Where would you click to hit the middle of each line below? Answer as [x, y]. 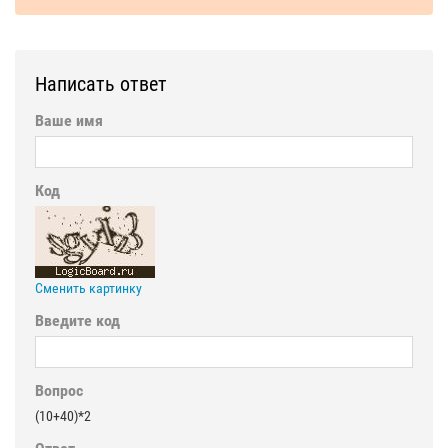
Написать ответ [101, 84]
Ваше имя [69, 121]
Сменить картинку [88, 288]
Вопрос [59, 391]
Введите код [77, 321]
